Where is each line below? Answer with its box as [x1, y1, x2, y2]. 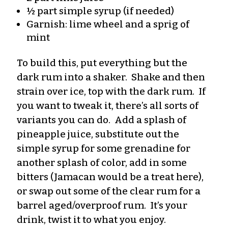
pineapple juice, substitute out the [17, 128, 179, 140]
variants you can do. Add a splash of [17, 113, 186, 126]
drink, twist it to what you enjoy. [17, 213, 166, 225]
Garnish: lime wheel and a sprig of [26, 18, 189, 30]
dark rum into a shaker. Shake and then [17, 71, 205, 83]
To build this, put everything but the [17, 56, 187, 69]
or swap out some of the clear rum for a [17, 185, 201, 197]
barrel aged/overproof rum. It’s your [17, 199, 187, 211]
